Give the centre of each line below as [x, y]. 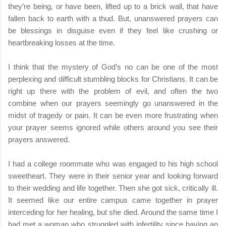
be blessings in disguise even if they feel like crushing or [113, 30]
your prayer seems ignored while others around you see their [113, 127]
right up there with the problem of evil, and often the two [113, 91]
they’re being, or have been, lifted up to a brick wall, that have [113, 6]
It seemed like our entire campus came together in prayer [113, 200]
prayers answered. [39, 139]
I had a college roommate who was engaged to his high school [113, 163]
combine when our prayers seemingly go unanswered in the [113, 103]
